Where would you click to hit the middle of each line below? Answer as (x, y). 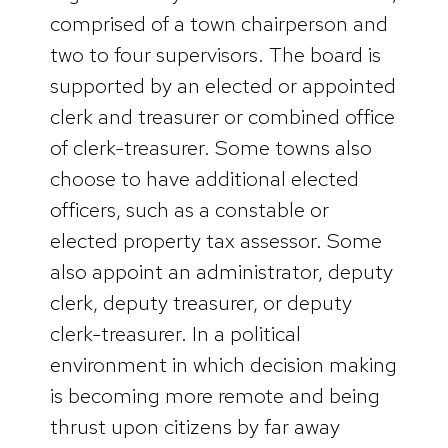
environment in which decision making (223, 364)
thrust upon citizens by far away (195, 426)
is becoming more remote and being (215, 395)
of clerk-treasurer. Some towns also (211, 147)
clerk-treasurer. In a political (175, 333)
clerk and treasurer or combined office (222, 116)
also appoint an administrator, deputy (221, 271)
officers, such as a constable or (189, 209)
